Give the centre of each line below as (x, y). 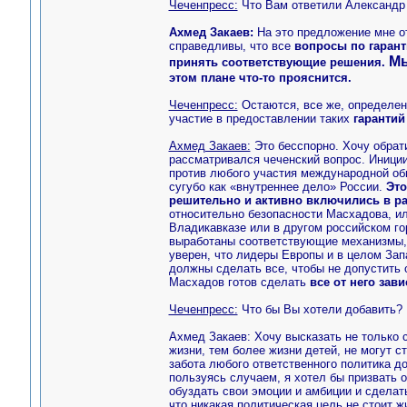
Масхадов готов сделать (239, 282)
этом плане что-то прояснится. (260, 78)
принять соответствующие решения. (278, 62)
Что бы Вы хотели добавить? (320, 309)
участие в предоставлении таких (261, 119)
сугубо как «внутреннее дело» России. (277, 187)
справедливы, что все (231, 46)
